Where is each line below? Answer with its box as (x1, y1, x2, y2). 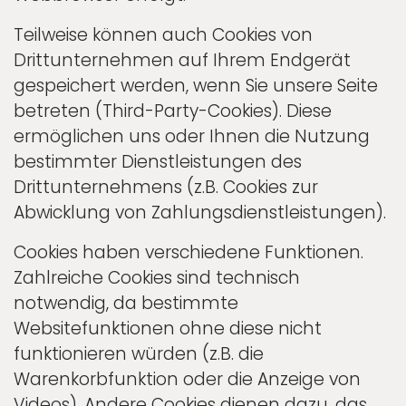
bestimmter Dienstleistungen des (14, 149, 302, 174)
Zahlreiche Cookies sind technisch (14, 265, 300, 290)
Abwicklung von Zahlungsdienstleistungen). (14, 199, 386, 225)
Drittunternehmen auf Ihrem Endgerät (14, 47, 351, 72)
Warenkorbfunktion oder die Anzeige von (14, 366, 361, 391)
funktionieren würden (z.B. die (14, 341, 264, 366)
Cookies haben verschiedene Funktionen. (14, 239, 363, 265)
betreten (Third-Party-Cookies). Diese (14, 98, 332, 123)
